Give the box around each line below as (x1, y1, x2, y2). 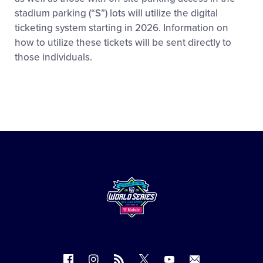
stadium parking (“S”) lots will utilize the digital (15, 7, 218, 20)
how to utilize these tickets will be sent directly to (15, 36, 231, 49)
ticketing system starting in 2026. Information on (15, 22, 228, 35)
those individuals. (15, 51, 92, 64)
